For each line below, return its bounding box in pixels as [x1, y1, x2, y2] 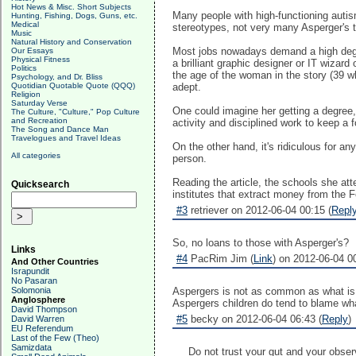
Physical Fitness [11, 55, 70, 64]
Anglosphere [11, 295, 65, 304]
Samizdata [11, 342, 52, 352]
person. [172, 153, 207, 164]
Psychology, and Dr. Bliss [11, 72, 103, 81]
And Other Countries [11, 257, 99, 266]
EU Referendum [11, 323, 73, 333]
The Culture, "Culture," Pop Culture [11, 107, 140, 116]
